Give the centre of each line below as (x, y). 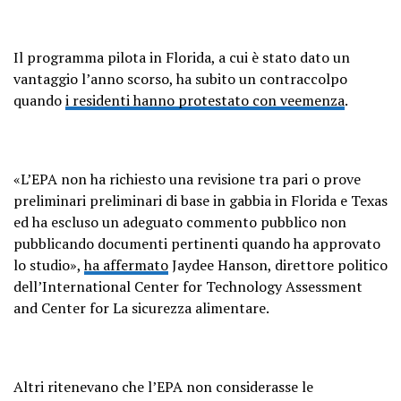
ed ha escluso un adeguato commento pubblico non (180, 222)
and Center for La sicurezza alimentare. (141, 307)
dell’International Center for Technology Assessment (188, 286)
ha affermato (126, 264)
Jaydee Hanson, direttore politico (278, 264)
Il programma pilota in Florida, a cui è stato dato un (182, 57)
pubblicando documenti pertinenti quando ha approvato (197, 243)
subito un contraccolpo (271, 78)
